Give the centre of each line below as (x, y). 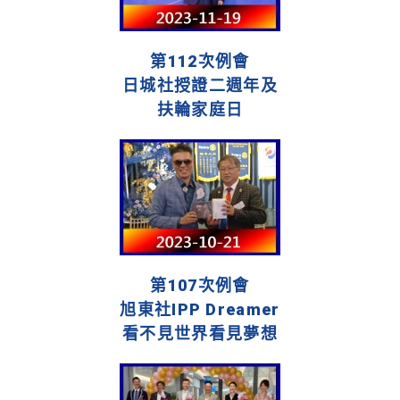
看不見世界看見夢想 (200, 334)
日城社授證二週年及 (200, 86)
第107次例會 (200, 286)
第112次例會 (200, 62)
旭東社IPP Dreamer (200, 310)
